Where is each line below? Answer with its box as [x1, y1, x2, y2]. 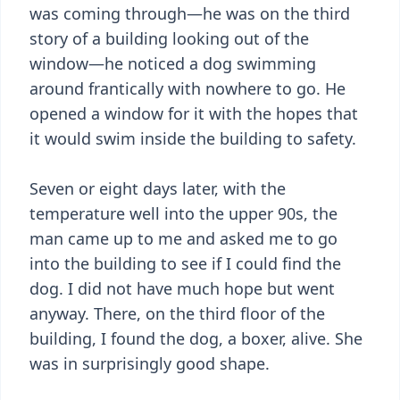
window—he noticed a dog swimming [29, 53, 316, 74]
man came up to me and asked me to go [29, 228, 337, 249]
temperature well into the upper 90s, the [29, 203, 337, 224]
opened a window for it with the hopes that [29, 103, 358, 124]
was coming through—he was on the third [29, 3, 350, 24]
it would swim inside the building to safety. [29, 128, 356, 149]
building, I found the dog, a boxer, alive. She [29, 328, 362, 349]
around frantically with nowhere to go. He [29, 78, 346, 99]
